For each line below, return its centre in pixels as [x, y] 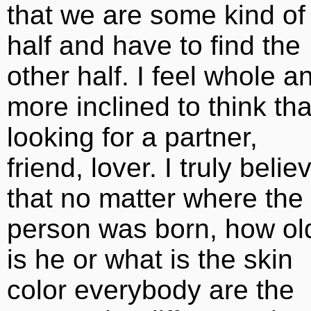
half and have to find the [154, 45]
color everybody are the [151, 290]
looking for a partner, [132, 137]
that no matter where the [155, 198]
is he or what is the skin [150, 259]
